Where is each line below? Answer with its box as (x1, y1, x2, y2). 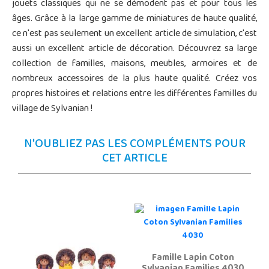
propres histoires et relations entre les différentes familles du (12, 84, 257, 104)
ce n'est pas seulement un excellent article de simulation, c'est (12, 24, 257, 44)
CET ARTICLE (101, 147, 168, 172)
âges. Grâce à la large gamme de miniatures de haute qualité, (12, 9, 257, 29)
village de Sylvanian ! (12, 99, 92, 119)
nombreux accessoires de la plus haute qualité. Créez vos (12, 69, 257, 89)
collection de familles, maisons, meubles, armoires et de (12, 54, 257, 74)
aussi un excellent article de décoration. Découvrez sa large (12, 39, 257, 59)
